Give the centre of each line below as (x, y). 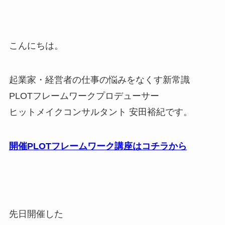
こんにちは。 (36, 46)
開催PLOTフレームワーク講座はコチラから (98, 146)
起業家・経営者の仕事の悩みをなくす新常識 (99, 80)
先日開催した (36, 214)
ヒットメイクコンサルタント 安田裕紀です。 (100, 112)
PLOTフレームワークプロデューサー (84, 96)
